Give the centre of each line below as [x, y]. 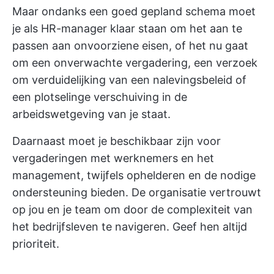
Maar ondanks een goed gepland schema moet [134, 12]
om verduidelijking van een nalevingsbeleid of [129, 80]
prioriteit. [36, 244]
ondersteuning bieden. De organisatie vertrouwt [137, 193]
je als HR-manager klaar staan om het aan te [127, 29]
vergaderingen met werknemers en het [113, 158]
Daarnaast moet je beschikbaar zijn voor [117, 141]
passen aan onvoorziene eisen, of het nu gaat [130, 46]
